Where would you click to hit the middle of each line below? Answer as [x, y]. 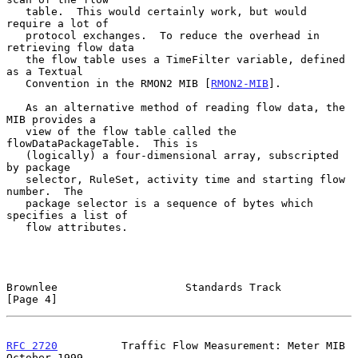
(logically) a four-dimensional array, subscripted [16, 155]
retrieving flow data [70, 47]
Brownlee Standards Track [144, 287]
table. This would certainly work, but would [16, 11]
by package [38, 167]
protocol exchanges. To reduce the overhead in [16, 35]
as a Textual [45, 71]
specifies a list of [67, 215]
